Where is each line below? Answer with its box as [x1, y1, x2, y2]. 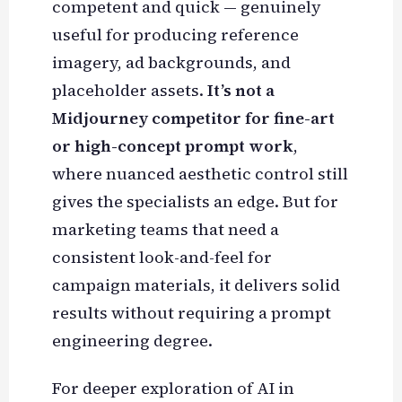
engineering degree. [51, 329, 213, 353]
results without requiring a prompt [51, 301, 331, 325]
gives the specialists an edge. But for [51, 190, 338, 214]
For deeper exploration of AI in [51, 377, 294, 400]
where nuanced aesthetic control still [51, 162, 348, 186]
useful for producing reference [51, 23, 299, 47]
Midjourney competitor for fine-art [51, 107, 335, 130]
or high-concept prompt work [51, 135, 293, 158]
